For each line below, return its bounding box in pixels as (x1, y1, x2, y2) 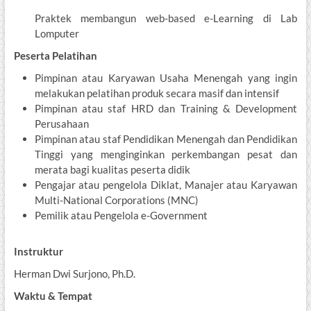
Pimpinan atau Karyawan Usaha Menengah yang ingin (34, 72, 298, 85)
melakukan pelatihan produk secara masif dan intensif (34, 87, 279, 100)
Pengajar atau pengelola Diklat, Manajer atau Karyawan (34, 178, 298, 192)
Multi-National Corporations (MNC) (34, 194, 199, 207)
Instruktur (13, 245, 63, 258)
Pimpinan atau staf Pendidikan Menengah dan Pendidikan (34, 133, 298, 146)
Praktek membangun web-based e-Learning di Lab (34, 12, 298, 25)
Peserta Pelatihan (13, 49, 97, 62)
